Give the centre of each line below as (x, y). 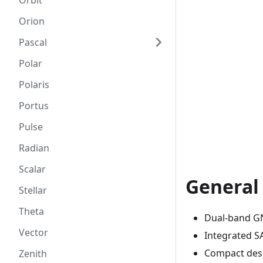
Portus (34, 106)
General (222, 187)
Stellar (33, 190)
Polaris (34, 85)
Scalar (32, 169)
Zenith (33, 254)
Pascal (33, 42)
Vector (33, 232)
